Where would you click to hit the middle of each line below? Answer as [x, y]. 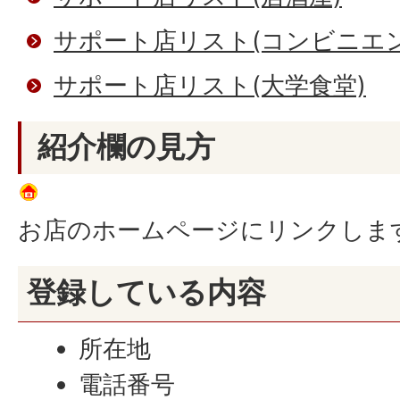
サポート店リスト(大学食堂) [210, 85]
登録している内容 [146, 292]
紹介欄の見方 [126, 146]
